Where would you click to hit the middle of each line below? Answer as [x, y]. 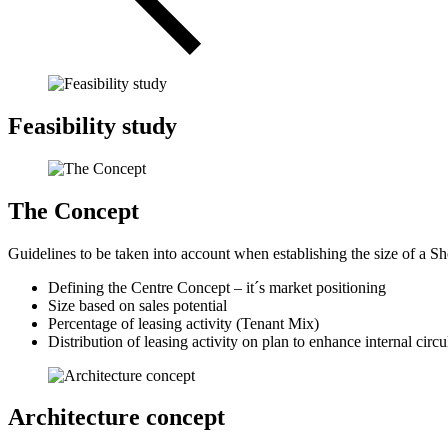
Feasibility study [92, 125]
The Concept [73, 210]
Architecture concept [116, 417]
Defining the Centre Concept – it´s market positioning [217, 287]
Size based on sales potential [137, 305]
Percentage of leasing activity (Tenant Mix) [183, 323]
